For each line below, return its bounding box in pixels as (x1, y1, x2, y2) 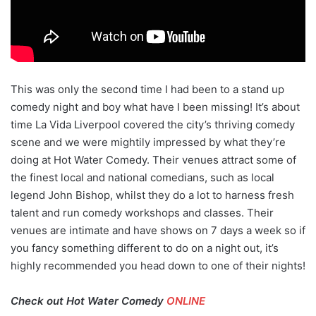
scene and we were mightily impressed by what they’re (11, 135, 286, 149)
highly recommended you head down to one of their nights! (11, 258, 305, 272)
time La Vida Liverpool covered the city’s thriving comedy (11, 117, 295, 131)
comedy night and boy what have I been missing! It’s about (11, 99, 300, 114)
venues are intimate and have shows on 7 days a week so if (11, 223, 305, 237)
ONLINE (166, 293, 205, 308)
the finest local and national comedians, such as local (11, 170, 274, 184)
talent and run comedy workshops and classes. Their (11, 205, 274, 219)
